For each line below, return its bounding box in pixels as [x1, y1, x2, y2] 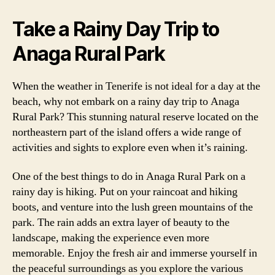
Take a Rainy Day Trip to [12, 17, 220, 41]
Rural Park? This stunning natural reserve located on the [12, 109, 258, 124]
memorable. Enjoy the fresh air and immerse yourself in [12, 246, 257, 260]
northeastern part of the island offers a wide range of [12, 125, 241, 139]
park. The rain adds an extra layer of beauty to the [12, 215, 230, 230]
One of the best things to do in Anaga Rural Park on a [12, 169, 246, 184]
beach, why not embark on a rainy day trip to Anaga [12, 94, 239, 109]
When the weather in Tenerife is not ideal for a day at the [12, 79, 260, 93]
